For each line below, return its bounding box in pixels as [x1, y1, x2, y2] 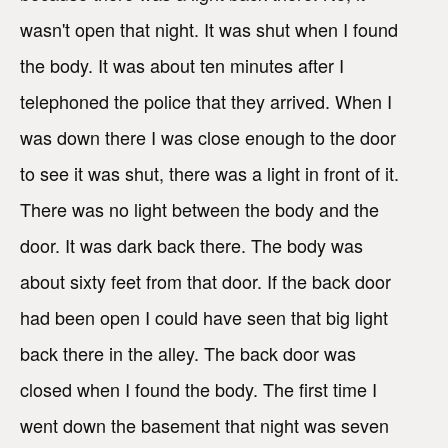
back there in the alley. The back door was [20, 340, 356, 367]
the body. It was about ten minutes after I [20, 52, 344, 79]
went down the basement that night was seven [20, 412, 389, 439]
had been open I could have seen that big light [20, 304, 388, 331]
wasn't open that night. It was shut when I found [20, 16, 398, 43]
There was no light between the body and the [20, 196, 379, 223]
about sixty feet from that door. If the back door [20, 268, 391, 295]
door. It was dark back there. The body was [20, 232, 363, 259]
